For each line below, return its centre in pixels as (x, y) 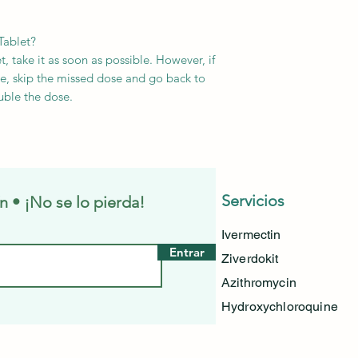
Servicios (253, 200)
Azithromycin (259, 282)
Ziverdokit (250, 258)
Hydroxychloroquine (280, 306)
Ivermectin (251, 234)
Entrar (187, 252)
